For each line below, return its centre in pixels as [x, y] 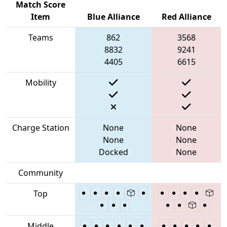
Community [41, 173]
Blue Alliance [113, 16]
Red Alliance [186, 16]
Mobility [41, 82]
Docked [113, 152]
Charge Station [41, 127]
